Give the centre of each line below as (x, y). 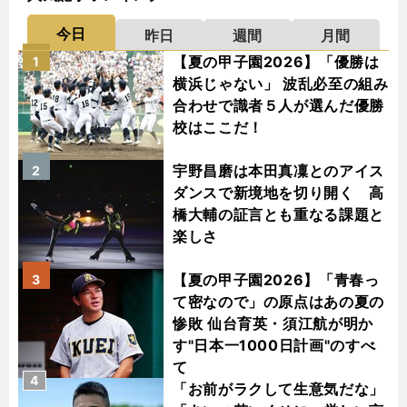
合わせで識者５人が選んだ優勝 (278, 106)
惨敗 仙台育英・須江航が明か (273, 324)
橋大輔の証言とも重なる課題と (278, 215)
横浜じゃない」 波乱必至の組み (281, 84)
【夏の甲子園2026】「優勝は (276, 62)
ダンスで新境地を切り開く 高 (278, 193)
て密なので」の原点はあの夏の (278, 302)
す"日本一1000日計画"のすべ (274, 346)
